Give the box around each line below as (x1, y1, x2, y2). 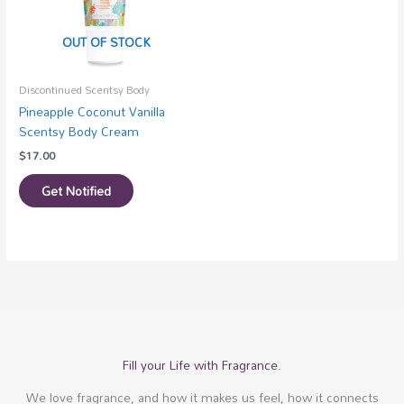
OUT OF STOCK (61, 30, 151, 55)
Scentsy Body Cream (19, 119, 140, 144)
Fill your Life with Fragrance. (123, 352, 281, 377)
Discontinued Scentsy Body (19, 79, 151, 101)
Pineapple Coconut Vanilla (19, 99, 166, 124)
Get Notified (41, 178, 112, 203)
